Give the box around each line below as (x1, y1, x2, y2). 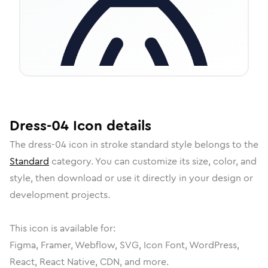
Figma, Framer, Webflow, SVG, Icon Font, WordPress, (10, 238, 239, 252)
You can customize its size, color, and (95, 154, 257, 168)
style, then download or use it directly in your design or (10, 171, 253, 185)
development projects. (10, 188, 110, 202)
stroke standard (100, 138, 169, 151)
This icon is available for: (10, 221, 115, 235)
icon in (66, 138, 100, 151)
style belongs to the (169, 138, 258, 151)
